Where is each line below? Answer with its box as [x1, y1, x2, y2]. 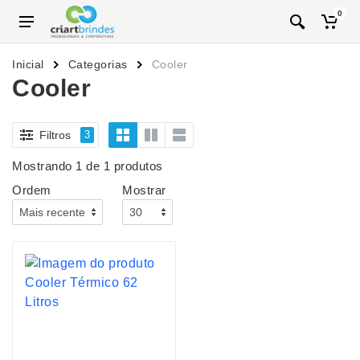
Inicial [12, 58, 44, 71]
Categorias [67, 58, 128, 71]
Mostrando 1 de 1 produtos [12, 159, 163, 173]
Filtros [39, 128, 71, 141]
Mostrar [122, 183, 166, 197]
